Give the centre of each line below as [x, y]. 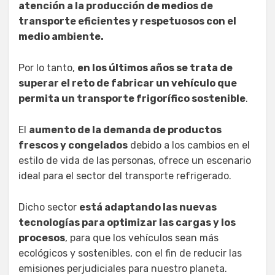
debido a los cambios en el [189, 145]
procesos [42, 238]
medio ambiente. [61, 36]
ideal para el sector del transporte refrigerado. [125, 176]
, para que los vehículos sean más [142, 238]
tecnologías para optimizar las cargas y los [127, 222]
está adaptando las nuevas [148, 207]
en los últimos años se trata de [155, 68]
